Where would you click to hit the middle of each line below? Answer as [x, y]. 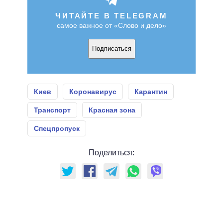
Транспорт [52, 110]
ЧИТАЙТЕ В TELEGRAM [111, 15]
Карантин [151, 91]
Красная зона [112, 110]
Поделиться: [111, 152]
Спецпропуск [57, 128]
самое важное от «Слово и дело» [111, 25]
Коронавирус [93, 91]
